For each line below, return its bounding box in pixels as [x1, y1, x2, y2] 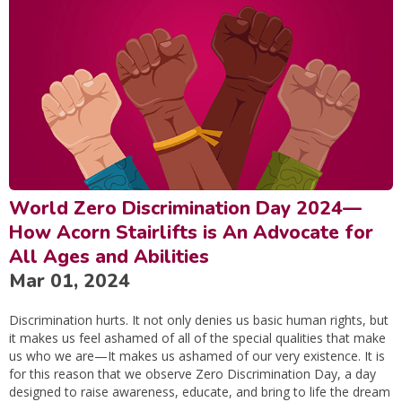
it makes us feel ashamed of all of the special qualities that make [9, 328, 386, 346]
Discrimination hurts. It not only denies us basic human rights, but [9, 310, 389, 328]
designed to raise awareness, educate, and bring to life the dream [9, 382, 390, 400]
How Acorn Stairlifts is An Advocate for [9, 219, 373, 245]
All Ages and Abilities [9, 243, 209, 269]
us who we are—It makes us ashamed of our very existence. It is [9, 346, 385, 364]
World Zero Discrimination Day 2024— [9, 195, 362, 221]
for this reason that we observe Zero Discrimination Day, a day [9, 364, 376, 382]
